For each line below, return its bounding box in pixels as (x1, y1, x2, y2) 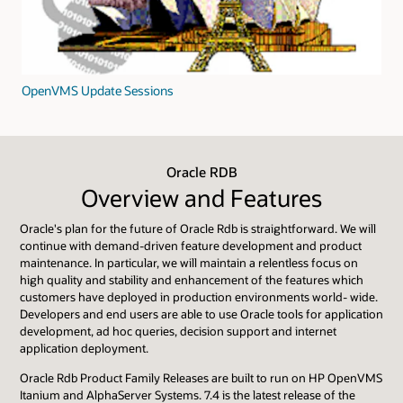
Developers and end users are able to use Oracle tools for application (20, 306, 383, 321)
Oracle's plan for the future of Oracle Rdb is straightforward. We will (20, 220, 376, 236)
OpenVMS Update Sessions (22, 81, 174, 99)
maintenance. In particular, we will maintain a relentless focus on (20, 255, 358, 270)
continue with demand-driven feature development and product (20, 237, 362, 253)
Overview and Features (81, 182, 322, 213)
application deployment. (20, 340, 148, 355)
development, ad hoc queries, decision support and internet (20, 323, 336, 338)
